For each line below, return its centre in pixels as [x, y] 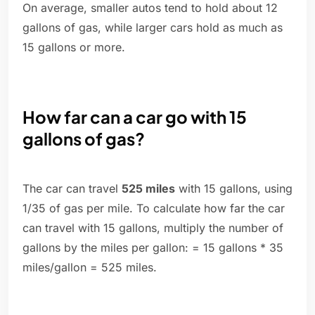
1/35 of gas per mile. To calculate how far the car [154, 208]
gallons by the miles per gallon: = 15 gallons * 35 [153, 248]
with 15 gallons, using [234, 189]
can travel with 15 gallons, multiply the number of [153, 228]
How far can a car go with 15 [135, 117]
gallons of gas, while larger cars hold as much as [153, 28]
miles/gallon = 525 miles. [90, 268]
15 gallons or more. [74, 47]
